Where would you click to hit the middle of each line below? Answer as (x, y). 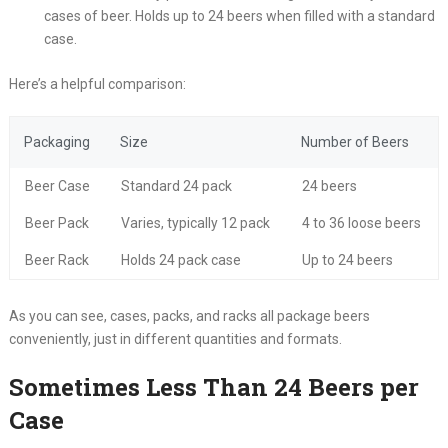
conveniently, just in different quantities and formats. (175, 338)
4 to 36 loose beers (361, 222)
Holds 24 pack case (180, 259)
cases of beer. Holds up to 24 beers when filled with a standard (239, 15)
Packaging (56, 141)
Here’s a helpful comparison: (97, 83)
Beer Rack (56, 259)
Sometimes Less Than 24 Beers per (213, 386)
